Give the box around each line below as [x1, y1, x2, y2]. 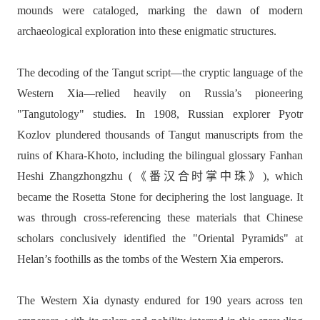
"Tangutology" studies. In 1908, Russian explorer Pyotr [16, 108, 304, 120]
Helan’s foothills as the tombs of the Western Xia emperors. [16, 253, 284, 265]
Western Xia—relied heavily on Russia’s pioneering [16, 87, 304, 99]
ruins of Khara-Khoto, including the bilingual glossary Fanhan [16, 149, 304, 161]
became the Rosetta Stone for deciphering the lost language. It [16, 191, 304, 203]
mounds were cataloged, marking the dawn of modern [16, 4, 304, 16]
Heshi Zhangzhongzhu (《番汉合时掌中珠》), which [16, 170, 304, 182]
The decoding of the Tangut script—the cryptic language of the [16, 66, 304, 79]
